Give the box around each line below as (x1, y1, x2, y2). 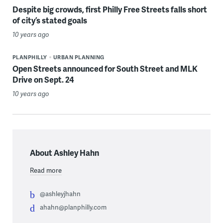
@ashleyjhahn (39, 189, 81, 198)
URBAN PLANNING (53, 53, 105, 61)
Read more (29, 165, 62, 175)
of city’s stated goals (12, 14, 87, 26)
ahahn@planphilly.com (39, 202, 107, 212)
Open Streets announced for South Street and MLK (12, 62, 198, 74)
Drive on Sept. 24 (12, 73, 74, 85)
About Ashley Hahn (29, 146, 99, 158)
